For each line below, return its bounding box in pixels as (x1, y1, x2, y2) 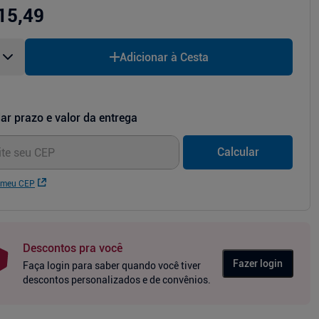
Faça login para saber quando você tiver (23, 260, 201, 272)
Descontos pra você (23, 241, 122, 256)
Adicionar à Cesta (119, 50, 209, 64)
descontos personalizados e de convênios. (23, 274, 211, 286)
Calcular (216, 145, 259, 159)
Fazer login (233, 258, 283, 270)
